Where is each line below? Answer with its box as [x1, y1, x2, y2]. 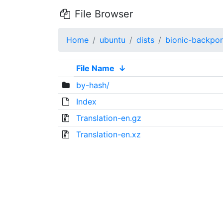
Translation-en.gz [76, 113, 141, 123]
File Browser [71, 8, 133, 20]
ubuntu [100, 35, 125, 45]
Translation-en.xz [76, 129, 141, 139]
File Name [76, 63, 114, 73]
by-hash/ [76, 80, 110, 90]
